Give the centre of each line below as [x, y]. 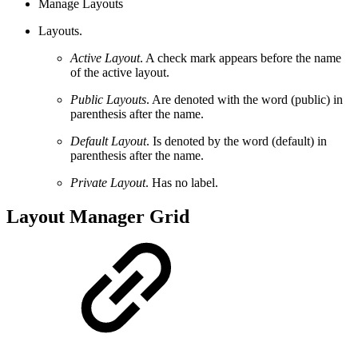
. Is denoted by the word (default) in [237, 141]
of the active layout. [120, 73]
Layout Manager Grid [98, 217]
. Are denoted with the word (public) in [245, 100]
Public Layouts [108, 100]
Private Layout [108, 183]
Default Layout [108, 141]
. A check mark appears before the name [241, 58]
